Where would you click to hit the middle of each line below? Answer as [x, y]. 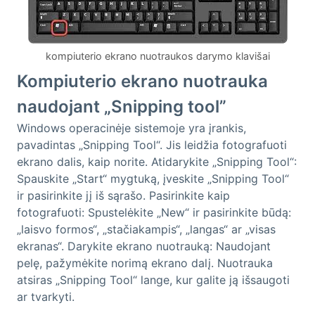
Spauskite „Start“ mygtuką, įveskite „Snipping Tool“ [153, 179]
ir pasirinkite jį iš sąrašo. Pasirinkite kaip [123, 196]
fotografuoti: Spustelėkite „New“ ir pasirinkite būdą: [154, 213]
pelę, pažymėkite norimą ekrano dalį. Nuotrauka [145, 263]
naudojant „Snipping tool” [122, 107]
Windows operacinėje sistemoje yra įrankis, [131, 128]
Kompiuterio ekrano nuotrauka [142, 82]
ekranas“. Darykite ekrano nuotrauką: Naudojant [144, 246]
